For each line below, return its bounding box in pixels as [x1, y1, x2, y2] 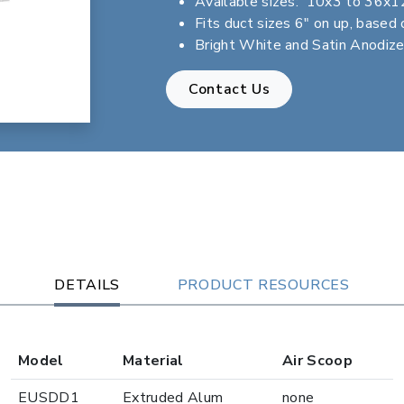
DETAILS [54, 275, 120, 295]
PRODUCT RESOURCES [177, 275, 350, 295]
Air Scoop [282, 351, 353, 371]
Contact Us [188, 79, 271, 99]
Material [123, 351, 184, 371]
